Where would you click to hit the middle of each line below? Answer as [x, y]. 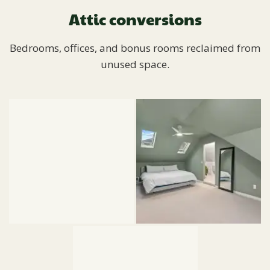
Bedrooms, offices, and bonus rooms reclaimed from [135, 48]
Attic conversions [135, 19]
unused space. [135, 64]
